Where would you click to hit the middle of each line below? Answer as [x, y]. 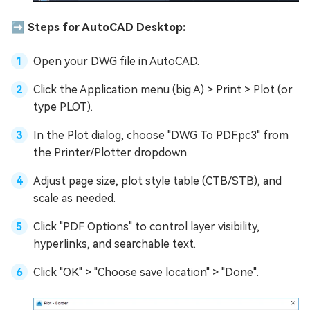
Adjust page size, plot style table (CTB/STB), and [157, 181]
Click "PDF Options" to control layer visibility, [146, 226]
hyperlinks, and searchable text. [115, 244]
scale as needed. [74, 198]
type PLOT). [63, 107]
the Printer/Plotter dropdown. [111, 152]
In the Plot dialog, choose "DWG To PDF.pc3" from [161, 135]
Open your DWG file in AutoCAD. [116, 61]
